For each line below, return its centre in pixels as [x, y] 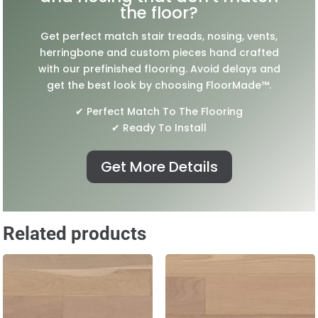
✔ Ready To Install [159, 127]
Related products [75, 233]
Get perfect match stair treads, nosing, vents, [159, 36]
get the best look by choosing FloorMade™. [159, 85]
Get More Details [159, 166]
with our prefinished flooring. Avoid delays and [159, 68]
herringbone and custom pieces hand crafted [159, 52]
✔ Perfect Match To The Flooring [159, 111]
